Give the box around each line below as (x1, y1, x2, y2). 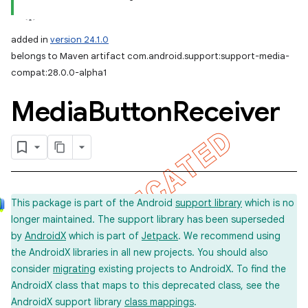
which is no (242, 197, 294, 209)
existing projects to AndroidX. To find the (96, 263, 286, 275)
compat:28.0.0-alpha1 (11, 67, 107, 78)
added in (11, 34, 50, 45)
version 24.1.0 (50, 34, 109, 45)
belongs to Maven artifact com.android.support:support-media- (11, 50, 289, 62)
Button (87, 94, 173, 129)
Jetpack (142, 230, 178, 242)
